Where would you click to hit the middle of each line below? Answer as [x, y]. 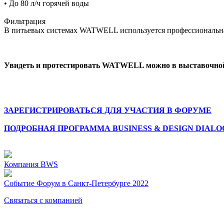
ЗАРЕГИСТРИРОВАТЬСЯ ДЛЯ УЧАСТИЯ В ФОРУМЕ [108, 110]
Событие [19, 183]
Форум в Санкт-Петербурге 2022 [92, 183]
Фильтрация [25, 21]
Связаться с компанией [43, 200]
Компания [21, 164]
